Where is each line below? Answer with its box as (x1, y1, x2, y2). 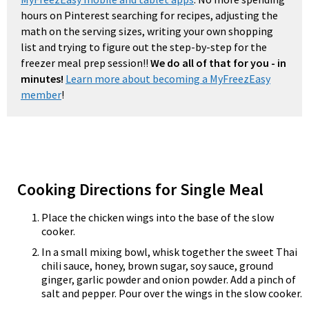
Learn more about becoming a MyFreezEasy (66, 72, 270, 86)
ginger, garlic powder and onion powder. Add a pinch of (41, 272, 296, 286)
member (21, 88, 61, 101)
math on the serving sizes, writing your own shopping (21, 24, 273, 38)
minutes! (21, 72, 66, 86)
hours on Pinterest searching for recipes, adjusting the (21, 8, 278, 22)
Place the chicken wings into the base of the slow (41, 210, 274, 224)
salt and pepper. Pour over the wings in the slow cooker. (41, 286, 302, 300)
